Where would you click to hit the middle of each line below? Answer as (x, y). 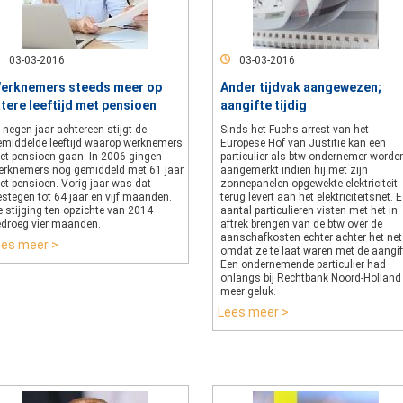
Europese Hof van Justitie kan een (303, 143)
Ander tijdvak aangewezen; (301, 87)
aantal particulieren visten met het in (309, 210)
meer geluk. (248, 291)
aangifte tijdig (264, 105)
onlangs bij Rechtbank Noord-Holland (311, 278)
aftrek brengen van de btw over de (301, 224)
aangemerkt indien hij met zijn (294, 170)
